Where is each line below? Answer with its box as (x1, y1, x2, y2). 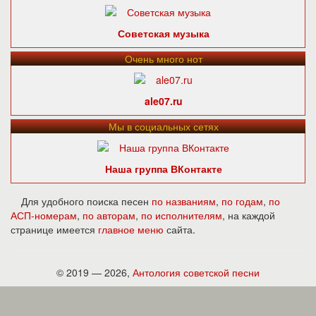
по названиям (152, 194, 216, 208)
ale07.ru (144, 94, 183, 108)
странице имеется (11, 222, 98, 236)
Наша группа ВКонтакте (104, 162, 222, 176)
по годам (221, 194, 263, 208)
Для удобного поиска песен (21, 194, 152, 208)
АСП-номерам (11, 208, 77, 222)
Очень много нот (124, 51, 202, 66)
